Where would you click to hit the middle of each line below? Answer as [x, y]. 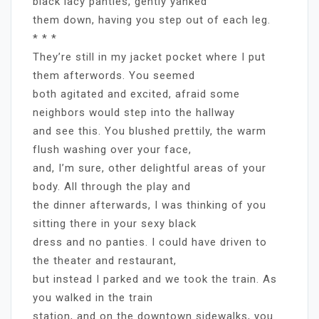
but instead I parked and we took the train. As [155, 279]
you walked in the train [93, 297]
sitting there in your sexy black [115, 223]
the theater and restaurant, [105, 260]
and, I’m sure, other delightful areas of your [150, 168]
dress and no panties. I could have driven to [150, 242]
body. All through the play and [112, 186]
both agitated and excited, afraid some [136, 94]
